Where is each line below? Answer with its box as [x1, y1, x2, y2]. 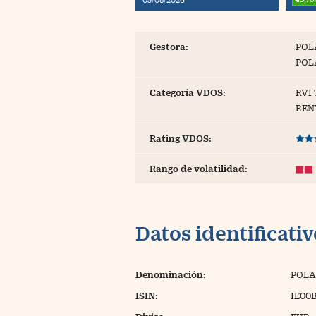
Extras [119, 35, 150, 46]
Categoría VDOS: [150, 87, 226, 97]
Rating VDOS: [150, 133, 212, 143]
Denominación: [135, 269, 206, 279]
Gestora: [150, 42, 188, 51]
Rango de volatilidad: [150, 164, 248, 174]
